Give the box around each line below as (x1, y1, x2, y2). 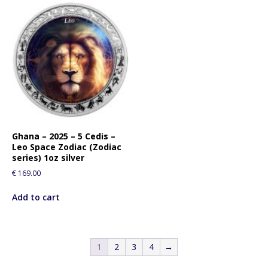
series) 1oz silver (12, 152, 84, 164)
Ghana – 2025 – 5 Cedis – (12, 130, 115, 142)
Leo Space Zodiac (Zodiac (12, 141, 121, 153)
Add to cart (12, 191, 60, 203)
